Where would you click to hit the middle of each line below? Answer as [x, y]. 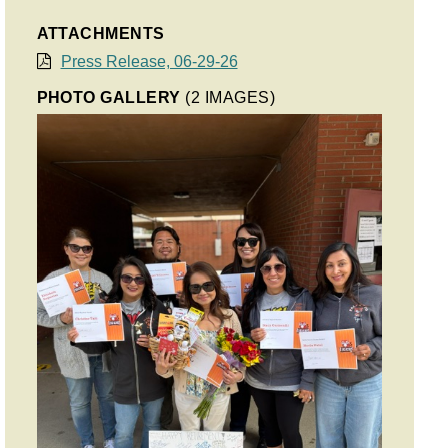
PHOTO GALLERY [111, 97]
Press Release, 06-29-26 [149, 61]
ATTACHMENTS [100, 33]
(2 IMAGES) [230, 97]
